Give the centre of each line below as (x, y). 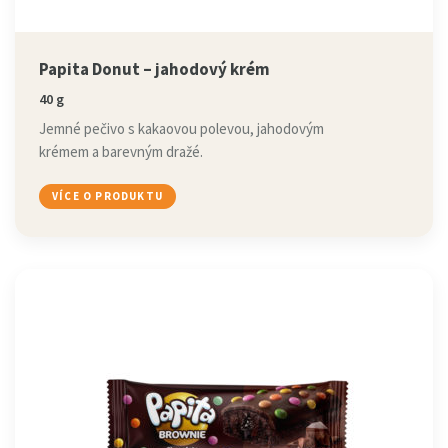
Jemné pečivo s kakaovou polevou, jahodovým (181, 128)
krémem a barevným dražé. (121, 151)
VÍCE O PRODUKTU (107, 196)
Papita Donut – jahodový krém (154, 69)
